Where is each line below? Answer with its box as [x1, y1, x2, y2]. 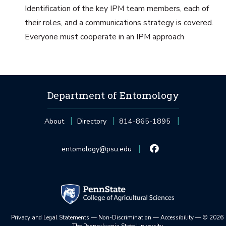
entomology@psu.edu [61, 144, 132, 154]
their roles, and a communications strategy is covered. [24, 17, 213, 28]
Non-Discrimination [98, 213, 152, 221]
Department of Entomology [47, 88, 179, 101]
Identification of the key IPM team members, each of [24, 3, 209, 14]
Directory [77, 116, 106, 126]
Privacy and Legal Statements [11, 213, 90, 221]
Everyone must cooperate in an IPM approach [24, 31, 184, 42]
